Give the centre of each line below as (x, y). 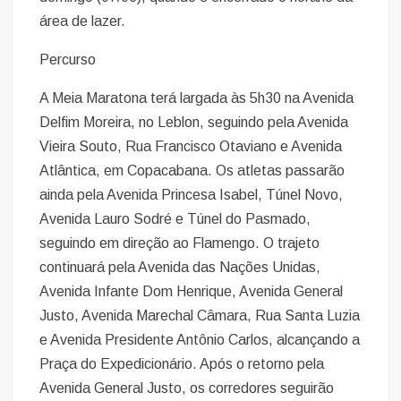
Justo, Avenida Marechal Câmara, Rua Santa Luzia (200, 315)
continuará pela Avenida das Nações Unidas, (180, 267)
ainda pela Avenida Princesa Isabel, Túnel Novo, (192, 194)
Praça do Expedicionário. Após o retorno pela (182, 363)
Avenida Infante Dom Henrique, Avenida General (192, 291)
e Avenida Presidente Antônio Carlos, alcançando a (200, 339)
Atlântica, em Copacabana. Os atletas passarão (192, 170)
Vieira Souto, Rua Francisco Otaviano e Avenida (191, 146)
